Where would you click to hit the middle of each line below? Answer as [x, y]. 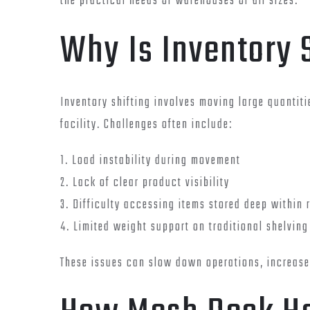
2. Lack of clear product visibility [145, 183]
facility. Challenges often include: [146, 125]
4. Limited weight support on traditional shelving [184, 227]
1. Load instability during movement [151, 161]
